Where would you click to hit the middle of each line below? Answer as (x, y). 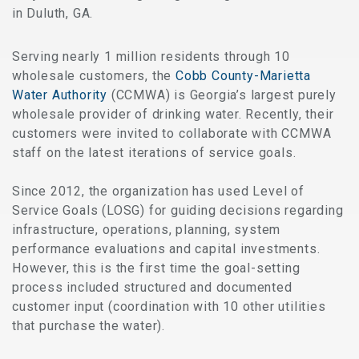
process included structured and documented (152, 287)
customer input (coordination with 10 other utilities (169, 306)
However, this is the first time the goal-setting (156, 268)
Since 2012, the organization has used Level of (158, 191)
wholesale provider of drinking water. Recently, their (173, 114)
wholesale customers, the (94, 75)
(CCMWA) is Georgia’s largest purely (222, 95)
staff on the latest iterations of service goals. (154, 152)
